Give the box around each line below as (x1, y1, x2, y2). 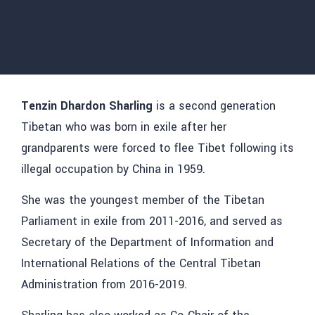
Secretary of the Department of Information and (21, 233, 274, 250)
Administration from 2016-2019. (21, 276, 187, 292)
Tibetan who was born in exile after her (21, 118, 226, 135)
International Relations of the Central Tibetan (21, 255, 261, 271)
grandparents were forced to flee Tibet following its (21, 139, 294, 156)
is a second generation (156, 97, 276, 114)
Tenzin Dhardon (21, 97, 105, 114)
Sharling (109, 97, 156, 114)
